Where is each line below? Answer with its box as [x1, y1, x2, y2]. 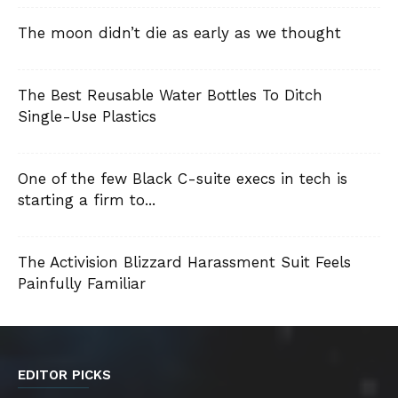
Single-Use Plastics [18, 107, 156, 125]
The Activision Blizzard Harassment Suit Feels [18, 253, 351, 271]
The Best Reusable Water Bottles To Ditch [18, 86, 322, 104]
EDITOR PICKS [18, 367, 111, 383]
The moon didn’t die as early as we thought [18, 24, 341, 42]
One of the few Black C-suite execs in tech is [18, 170, 347, 187]
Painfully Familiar [18, 275, 146, 292]
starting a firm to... [18, 191, 155, 209]
